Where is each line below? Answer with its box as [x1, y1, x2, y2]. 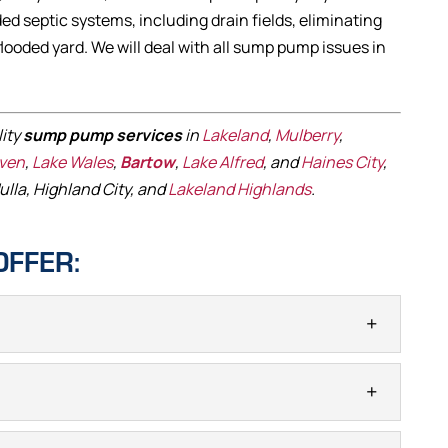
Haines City [301, 151, 384, 173]
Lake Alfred [182, 151, 264, 173]
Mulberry [275, 124, 340, 146]
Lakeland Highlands [168, 178, 312, 200]
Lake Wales [32, 151, 114, 173]
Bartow [120, 151, 176, 173]
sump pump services [23, 124, 183, 146]
